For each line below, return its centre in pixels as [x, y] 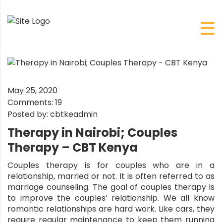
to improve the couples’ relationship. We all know [111, 198]
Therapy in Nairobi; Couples [92, 132]
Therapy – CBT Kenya [73, 147]
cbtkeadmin [74, 114]
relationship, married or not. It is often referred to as [111, 176]
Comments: [31, 102]
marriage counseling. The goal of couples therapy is [111, 187]
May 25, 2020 [32, 90]
